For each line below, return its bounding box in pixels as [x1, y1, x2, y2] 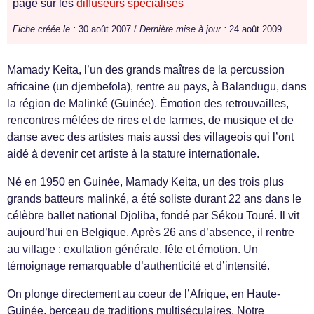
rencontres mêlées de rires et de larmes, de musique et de [7, 114, 294, 127]
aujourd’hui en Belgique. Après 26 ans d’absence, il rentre [7, 226, 294, 239]
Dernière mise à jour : [139, 24, 226, 35]
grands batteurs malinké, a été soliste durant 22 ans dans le [7, 193, 301, 205]
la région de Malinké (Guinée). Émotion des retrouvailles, [7, 97, 289, 110]
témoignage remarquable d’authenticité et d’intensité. [7, 260, 270, 273]
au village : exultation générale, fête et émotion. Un [7, 243, 258, 256]
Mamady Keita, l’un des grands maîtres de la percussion [7, 64, 285, 76]
